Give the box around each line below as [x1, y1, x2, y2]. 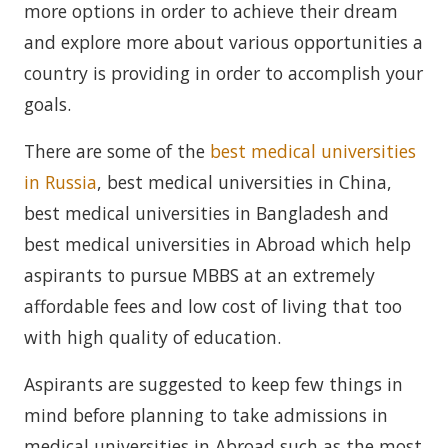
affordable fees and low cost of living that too [24, 294, 402, 318]
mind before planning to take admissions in [24, 403, 388, 427]
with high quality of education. [24, 325, 281, 349]
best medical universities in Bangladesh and [24, 201, 389, 225]
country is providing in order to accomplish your [24, 61, 423, 85]
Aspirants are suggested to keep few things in [24, 372, 403, 396]
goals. [24, 92, 71, 116]
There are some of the [24, 139, 210, 163]
